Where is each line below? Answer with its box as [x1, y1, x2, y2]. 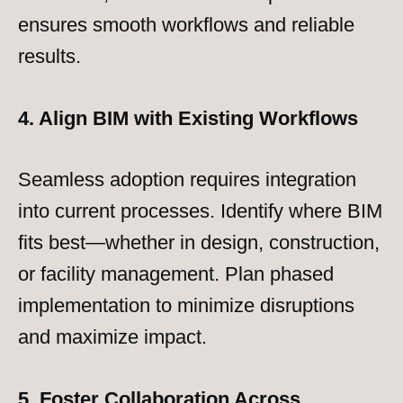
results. [18, 44, 81, 67]
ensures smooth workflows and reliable [18, 13, 354, 36]
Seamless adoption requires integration [18, 168, 356, 192]
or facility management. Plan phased [18, 263, 334, 286]
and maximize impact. [18, 326, 207, 349]
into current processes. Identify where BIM [18, 200, 382, 223]
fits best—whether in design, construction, [18, 231, 380, 255]
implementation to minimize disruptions [18, 294, 354, 318]
